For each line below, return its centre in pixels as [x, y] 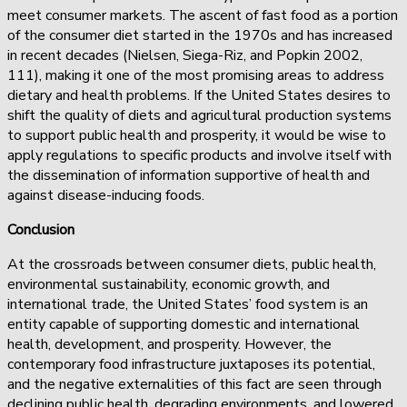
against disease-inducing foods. [109, 195]
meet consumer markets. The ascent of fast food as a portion [203, 15]
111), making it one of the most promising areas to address [196, 75]
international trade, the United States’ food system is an [188, 304]
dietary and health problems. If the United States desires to [199, 95]
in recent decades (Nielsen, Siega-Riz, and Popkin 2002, [185, 55]
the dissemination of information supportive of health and [189, 175]
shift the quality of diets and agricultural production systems [199, 115]
